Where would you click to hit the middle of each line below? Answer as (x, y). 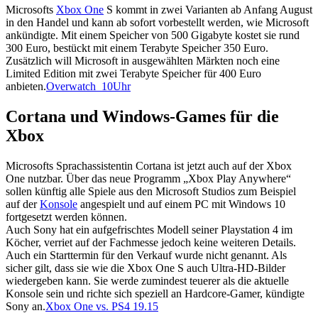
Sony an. (26, 306)
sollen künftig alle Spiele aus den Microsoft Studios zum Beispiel (151, 191)
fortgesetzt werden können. (66, 216)
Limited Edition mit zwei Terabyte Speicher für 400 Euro (133, 73)
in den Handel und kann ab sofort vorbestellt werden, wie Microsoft (157, 22)
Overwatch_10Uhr (88, 86)
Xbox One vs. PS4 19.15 (102, 306)
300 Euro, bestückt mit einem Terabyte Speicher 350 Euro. (137, 48)
